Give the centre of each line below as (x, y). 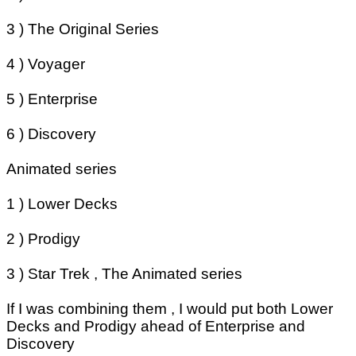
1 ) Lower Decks (62, 204)
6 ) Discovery (51, 134)
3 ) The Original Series (83, 29)
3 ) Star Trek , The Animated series (124, 274)
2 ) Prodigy (43, 239)
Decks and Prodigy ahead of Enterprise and (156, 327)
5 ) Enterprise (52, 99)
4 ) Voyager (46, 64)
